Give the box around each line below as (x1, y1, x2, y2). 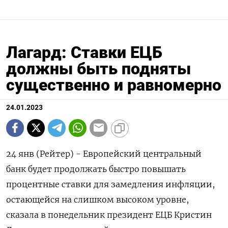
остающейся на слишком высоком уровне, (6, 194, 189, 205)
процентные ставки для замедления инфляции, (6, 179, 215, 189)
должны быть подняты (6, 59, 191, 78)
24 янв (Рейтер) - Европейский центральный (6, 148, 202, 159)
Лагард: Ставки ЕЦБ (6, 42, 162, 62)
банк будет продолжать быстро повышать (6, 163, 186, 174)
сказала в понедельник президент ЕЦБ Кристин (6, 209, 212, 220)
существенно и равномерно (6, 75, 221, 95)
